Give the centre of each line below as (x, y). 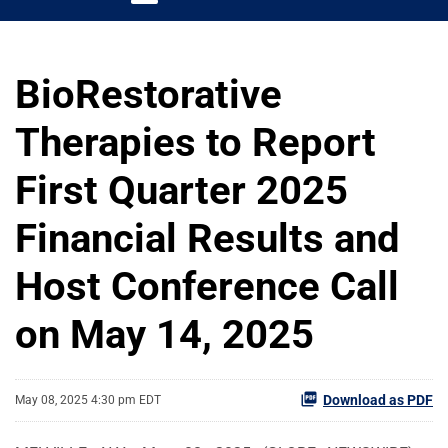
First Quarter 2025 (181, 190)
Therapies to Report (195, 142)
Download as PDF (378, 399)
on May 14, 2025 (164, 334)
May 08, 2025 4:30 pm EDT (88, 400)
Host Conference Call (207, 286)
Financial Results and (207, 238)
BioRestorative (148, 94)
